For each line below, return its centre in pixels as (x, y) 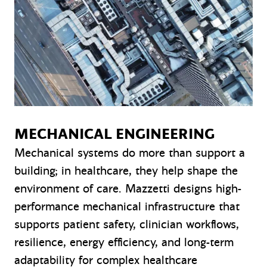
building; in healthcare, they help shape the (126, 171)
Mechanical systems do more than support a (130, 153)
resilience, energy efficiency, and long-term (124, 243)
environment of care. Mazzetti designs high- (128, 189)
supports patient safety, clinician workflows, (127, 225)
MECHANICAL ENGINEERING (114, 135)
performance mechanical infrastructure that (127, 207)
